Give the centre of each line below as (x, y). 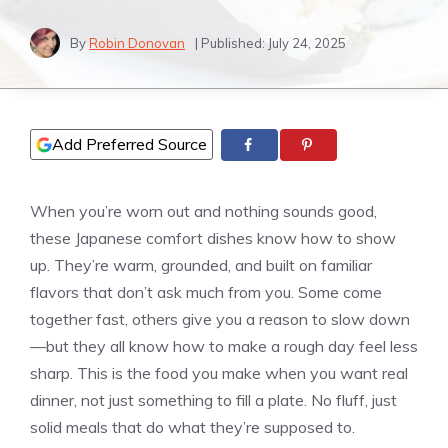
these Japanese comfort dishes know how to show (213, 238)
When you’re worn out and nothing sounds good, (203, 211)
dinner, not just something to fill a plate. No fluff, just (213, 400)
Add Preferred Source (129, 144)
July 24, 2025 (307, 42)
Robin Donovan (137, 42)
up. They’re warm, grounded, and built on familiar (201, 265)
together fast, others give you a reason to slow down (220, 319)
